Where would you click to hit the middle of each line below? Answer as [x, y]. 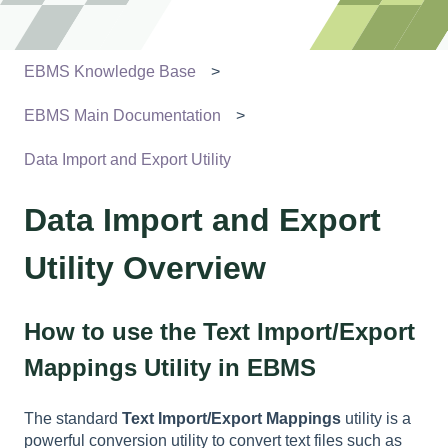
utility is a [376, 419]
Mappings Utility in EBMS [170, 368]
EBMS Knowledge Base [110, 71]
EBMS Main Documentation [122, 116]
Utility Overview [145, 267]
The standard [73, 419]
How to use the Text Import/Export [219, 332]
